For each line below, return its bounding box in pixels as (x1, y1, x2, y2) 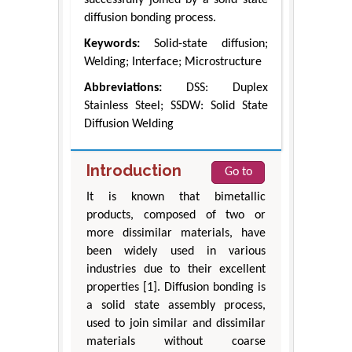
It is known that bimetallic (86, 190, 266, 203)
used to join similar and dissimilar (86, 317, 266, 330)
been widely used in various (86, 244, 266, 258)
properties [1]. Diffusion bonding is (86, 280, 266, 294)
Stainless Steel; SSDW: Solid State (84, 99, 268, 112)
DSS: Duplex (162, 81, 268, 94)
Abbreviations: (84, 81, 162, 94)
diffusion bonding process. (84, 11, 216, 24)
